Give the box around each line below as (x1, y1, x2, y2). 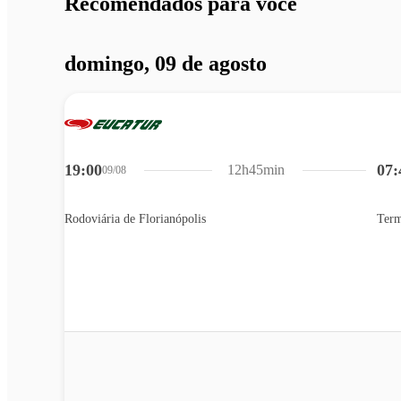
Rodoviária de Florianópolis (64, 212, 206, 226)
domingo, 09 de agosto (64, 51, 267, 75)
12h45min (227, 162, 286, 178)
